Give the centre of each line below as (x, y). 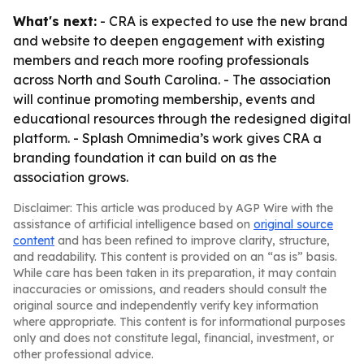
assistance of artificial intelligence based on (133, 224)
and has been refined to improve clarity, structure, (192, 240)
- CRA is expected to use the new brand (222, 21)
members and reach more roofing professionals (161, 60)
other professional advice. (83, 354)
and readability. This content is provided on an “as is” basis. (175, 257)
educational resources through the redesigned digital (182, 119)
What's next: (55, 21)
